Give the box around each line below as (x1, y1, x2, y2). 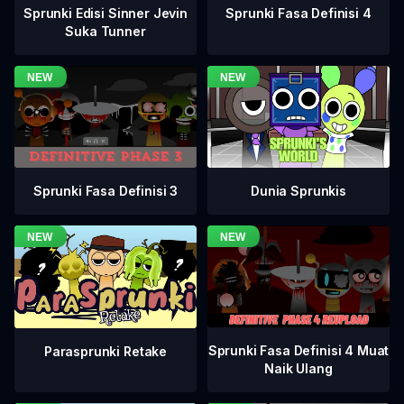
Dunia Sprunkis (251, 183, 346, 199)
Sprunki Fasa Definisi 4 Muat (207, 343, 390, 359)
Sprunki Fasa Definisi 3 (32, 182, 179, 198)
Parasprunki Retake (43, 343, 168, 359)
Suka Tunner (65, 23, 146, 40)
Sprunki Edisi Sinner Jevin (23, 5, 188, 22)
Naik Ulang (264, 361, 333, 377)
